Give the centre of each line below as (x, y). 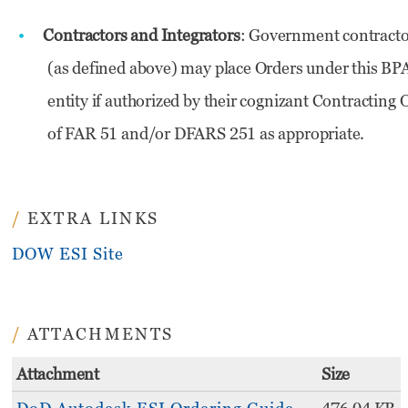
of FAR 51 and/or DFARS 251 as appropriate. (206, 133)
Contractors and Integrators (142, 35)
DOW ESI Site (67, 253)
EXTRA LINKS (93, 218)
